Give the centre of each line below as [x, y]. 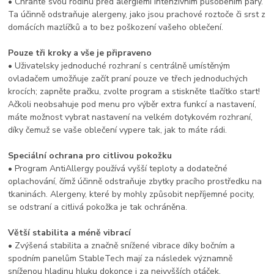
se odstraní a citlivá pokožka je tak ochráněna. [98, 207]
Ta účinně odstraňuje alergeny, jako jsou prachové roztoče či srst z [137, 14]
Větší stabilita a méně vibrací [70, 232]
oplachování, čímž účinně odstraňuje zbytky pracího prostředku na [135, 181]
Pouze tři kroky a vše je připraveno [80, 53]
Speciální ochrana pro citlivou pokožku [90, 155]
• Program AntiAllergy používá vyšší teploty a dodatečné [118, 168]
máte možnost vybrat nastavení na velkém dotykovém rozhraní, [131, 117]
